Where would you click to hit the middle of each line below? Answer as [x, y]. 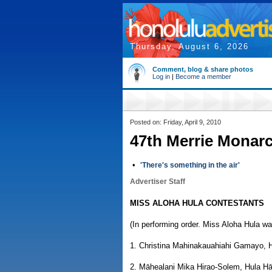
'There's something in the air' [190, 165]
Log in [161, 76]
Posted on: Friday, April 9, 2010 [175, 122]
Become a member [203, 76]
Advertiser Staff [158, 182]
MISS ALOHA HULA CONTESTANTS [197, 203]
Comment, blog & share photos [203, 69]
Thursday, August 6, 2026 [189, 46]
